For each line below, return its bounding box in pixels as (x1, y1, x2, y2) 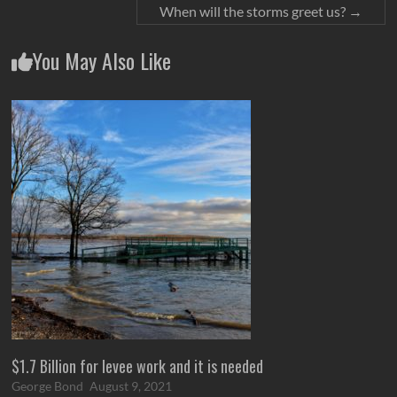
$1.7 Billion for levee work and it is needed (12, 354, 264, 378)
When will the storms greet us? (159, 3, 348, 20)
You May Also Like (33, 44, 172, 77)
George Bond (12, 378, 84, 394)
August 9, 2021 (90, 378, 173, 394)
